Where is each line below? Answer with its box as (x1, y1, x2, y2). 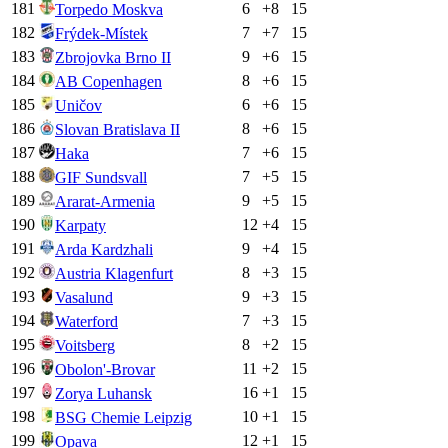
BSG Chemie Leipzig (55, 408, 192, 426)
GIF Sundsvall (55, 168, 147, 186)
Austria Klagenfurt (55, 264, 173, 282)
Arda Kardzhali (55, 240, 153, 258)
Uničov (55, 96, 102, 114)
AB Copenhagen (55, 72, 162, 90)
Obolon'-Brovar (55, 360, 155, 378)
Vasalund (55, 288, 113, 306)
